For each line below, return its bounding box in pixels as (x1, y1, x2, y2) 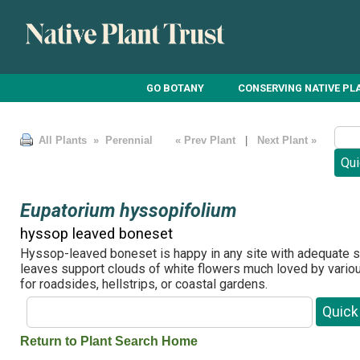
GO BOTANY (146, 81, 205, 94)
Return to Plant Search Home (20, 333, 198, 348)
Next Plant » (257, 134, 320, 147)
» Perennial (90, 134, 153, 147)
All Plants (39, 134, 87, 147)
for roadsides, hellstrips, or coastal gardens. (20, 276, 268, 292)
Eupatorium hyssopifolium (20, 198, 236, 222)
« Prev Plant (172, 134, 239, 147)
